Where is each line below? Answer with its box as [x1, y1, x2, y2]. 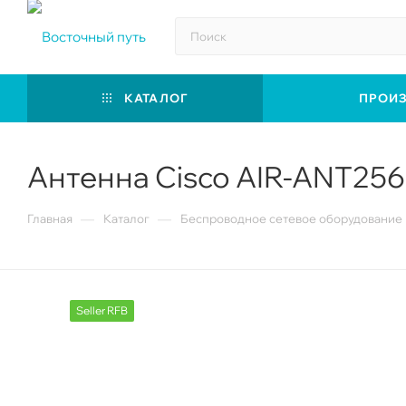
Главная [27, 211, 72, 226]
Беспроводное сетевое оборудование [180, 211, 402, 226]
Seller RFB [75, 304, 128, 317]
